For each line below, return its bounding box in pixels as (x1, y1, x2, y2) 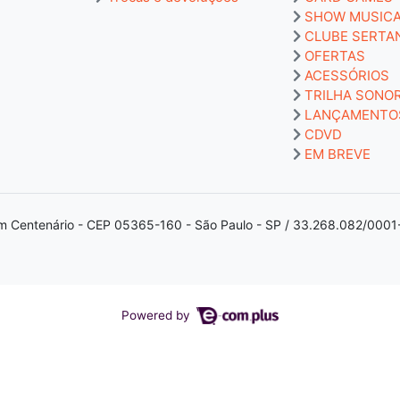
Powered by (121, 307, 194, 322)
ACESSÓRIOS (304, 66, 389, 84)
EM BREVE (304, 145, 371, 162)
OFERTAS (304, 46, 365, 64)
